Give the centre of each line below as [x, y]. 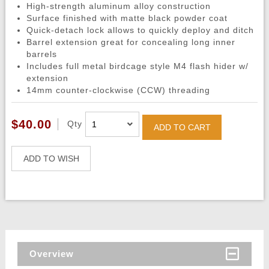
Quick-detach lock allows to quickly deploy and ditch [140, 30]
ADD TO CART [182, 128]
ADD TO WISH [51, 159]
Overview [51, 254]
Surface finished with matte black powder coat [127, 18]
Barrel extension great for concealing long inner [131, 42]
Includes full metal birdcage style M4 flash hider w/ [137, 66]
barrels [41, 54]
